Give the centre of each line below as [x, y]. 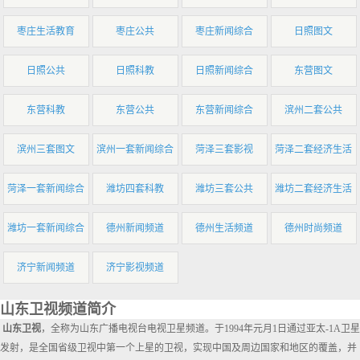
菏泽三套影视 [225, 149]
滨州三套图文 [46, 149]
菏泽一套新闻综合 [46, 189]
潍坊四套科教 [135, 189]
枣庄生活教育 [46, 31]
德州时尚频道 [314, 228]
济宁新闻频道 [46, 268]
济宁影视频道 [135, 268]
